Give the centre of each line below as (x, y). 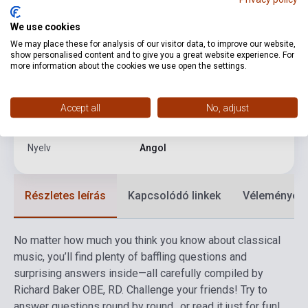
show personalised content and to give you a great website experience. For (152, 54)
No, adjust (228, 107)
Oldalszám (51, 24)
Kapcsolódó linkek (174, 196)
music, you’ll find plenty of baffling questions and (130, 257)
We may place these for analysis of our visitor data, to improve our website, (153, 43)
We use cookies (45, 26)
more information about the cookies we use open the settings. (129, 65)
